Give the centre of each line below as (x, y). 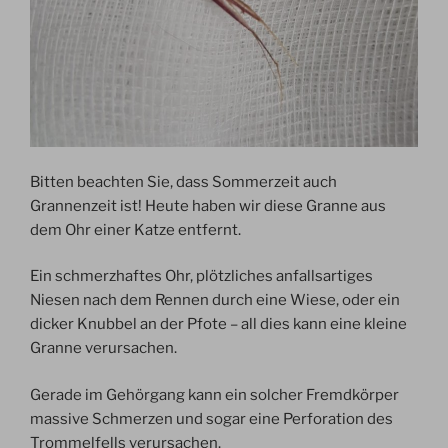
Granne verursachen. (103, 348)
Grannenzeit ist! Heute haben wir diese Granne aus (208, 205)
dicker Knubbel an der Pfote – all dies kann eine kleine (218, 324)
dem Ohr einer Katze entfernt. (135, 229)
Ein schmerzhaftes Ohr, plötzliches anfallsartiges (201, 276)
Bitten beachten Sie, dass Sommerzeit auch (183, 181)
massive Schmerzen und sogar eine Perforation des (211, 418)
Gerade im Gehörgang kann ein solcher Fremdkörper (214, 394)
